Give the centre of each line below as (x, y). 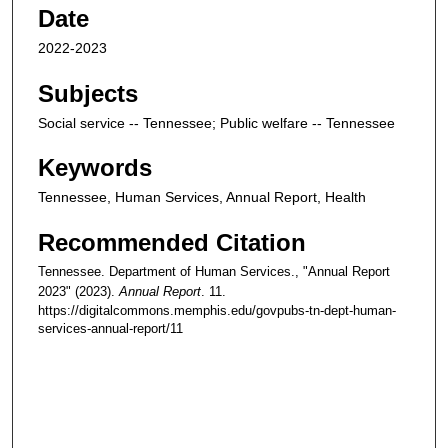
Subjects (88, 93)
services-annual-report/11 (110, 328)
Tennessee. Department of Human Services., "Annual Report (214, 271)
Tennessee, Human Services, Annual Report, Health (202, 197)
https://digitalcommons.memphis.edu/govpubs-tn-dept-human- (217, 310)
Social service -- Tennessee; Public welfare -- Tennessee (216, 122)
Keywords (95, 168)
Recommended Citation (172, 242)
